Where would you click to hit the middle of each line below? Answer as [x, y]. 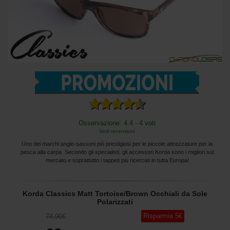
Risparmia [158, 216]
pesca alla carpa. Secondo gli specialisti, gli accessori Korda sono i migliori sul [117, 152]
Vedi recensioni [117, 131]
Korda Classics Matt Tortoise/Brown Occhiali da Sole [115, 193]
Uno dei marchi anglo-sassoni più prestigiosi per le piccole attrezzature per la [117, 143]
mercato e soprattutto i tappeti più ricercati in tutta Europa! [117, 160]
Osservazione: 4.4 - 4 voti [117, 123]
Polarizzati [115, 202]
